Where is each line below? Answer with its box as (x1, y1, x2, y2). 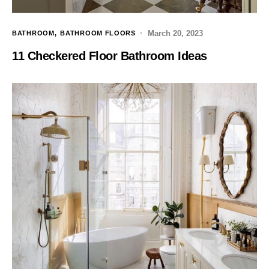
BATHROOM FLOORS (60, 29, 136, 37)
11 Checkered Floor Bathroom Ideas (12, 49, 207, 62)
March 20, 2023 (147, 28, 203, 38)
